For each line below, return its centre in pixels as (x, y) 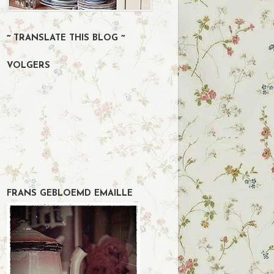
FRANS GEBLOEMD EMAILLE (70, 193)
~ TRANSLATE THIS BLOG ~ (66, 39)
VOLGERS (28, 66)
